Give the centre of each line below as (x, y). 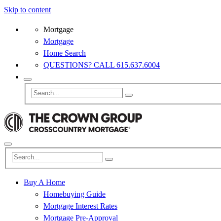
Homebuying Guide (74, 194)
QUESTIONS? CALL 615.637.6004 (102, 65)
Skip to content (27, 10)
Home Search (65, 53)
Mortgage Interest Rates (80, 206)
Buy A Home (44, 183)
